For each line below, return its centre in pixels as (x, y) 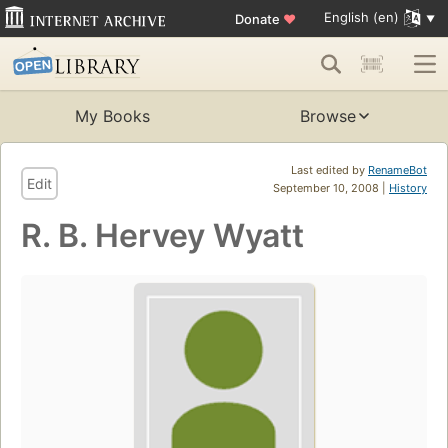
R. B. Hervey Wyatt (162, 236)
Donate (258, 18)
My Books (112, 116)
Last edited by (329, 170)
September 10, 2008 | (331, 188)
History (408, 188)
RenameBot (397, 170)
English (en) (361, 17)
